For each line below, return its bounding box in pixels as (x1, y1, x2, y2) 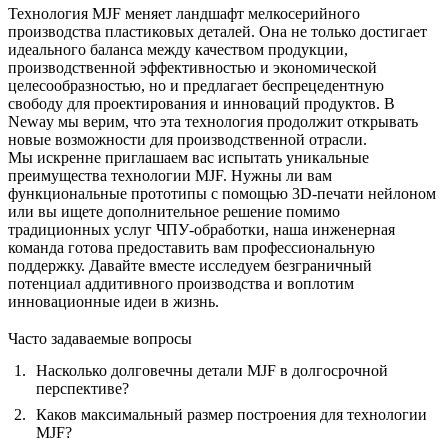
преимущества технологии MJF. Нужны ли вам (8, 166, 332, 184)
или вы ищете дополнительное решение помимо (8, 202, 340, 220)
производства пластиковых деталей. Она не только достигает (8, 22, 427, 40)
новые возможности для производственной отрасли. (8, 130, 367, 148)
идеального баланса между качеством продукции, (8, 40, 348, 58)
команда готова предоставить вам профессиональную (8, 238, 375, 256)
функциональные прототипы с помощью (8, 184, 292, 202)
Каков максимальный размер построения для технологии (36, 405, 427, 423)
